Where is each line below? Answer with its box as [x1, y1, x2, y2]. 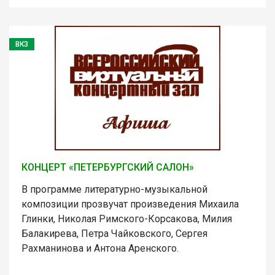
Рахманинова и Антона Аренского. [21, 242, 179, 254]
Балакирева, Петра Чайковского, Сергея [21, 227, 207, 239]
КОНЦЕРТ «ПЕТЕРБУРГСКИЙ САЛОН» [21, 161, 194, 173]
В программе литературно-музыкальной [21, 183, 207, 195]
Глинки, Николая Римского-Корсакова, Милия [21, 212, 232, 225]
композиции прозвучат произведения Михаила [21, 198, 239, 210]
